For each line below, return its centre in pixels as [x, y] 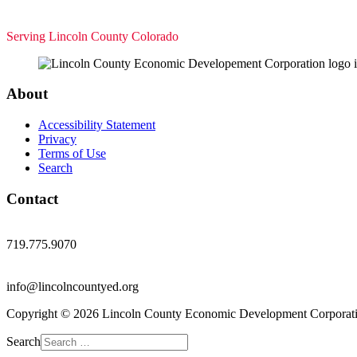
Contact [32, 198]
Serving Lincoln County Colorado [92, 36]
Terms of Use [72, 154]
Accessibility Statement [97, 125]
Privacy [57, 139]
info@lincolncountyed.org [73, 287]
